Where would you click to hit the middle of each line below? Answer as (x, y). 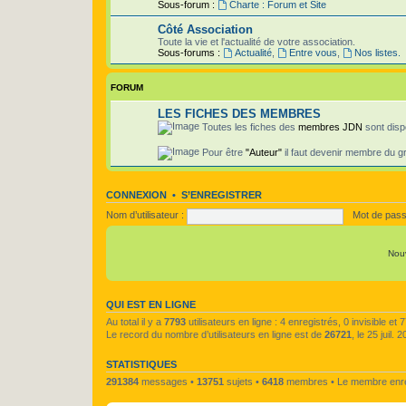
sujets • (243, 381)
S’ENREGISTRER (222, 194)
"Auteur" (264, 152)
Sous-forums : (189, 52)
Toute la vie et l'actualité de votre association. (256, 41)
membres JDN (332, 126)
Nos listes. (377, 52)
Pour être (222, 152)
